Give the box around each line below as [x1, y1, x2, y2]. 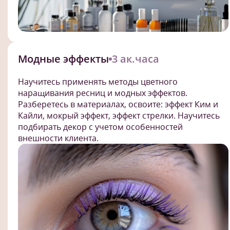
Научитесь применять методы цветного [18, 76, 178, 88]
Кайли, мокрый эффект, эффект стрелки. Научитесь [18, 110, 220, 122]
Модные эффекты [18, 52, 109, 66]
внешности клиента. [18, 132, 99, 144]
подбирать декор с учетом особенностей [18, 121, 183, 133]
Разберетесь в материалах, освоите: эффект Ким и [18, 99, 218, 110]
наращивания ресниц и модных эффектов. [18, 87, 187, 99]
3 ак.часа [112, 52, 159, 66]
